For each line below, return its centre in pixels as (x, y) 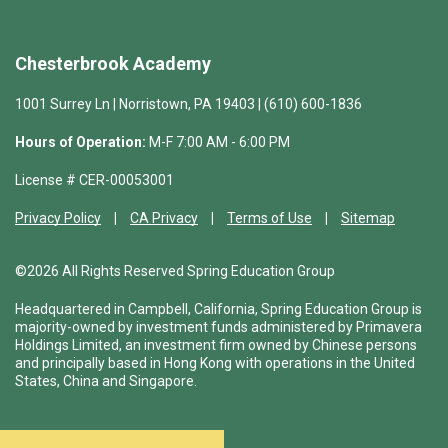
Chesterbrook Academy (113, 64)
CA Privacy (164, 218)
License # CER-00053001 (94, 180)
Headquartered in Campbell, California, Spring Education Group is (218, 309)
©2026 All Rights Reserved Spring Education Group (175, 271)
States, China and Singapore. (106, 381)
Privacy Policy (58, 218)
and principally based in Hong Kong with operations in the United (215, 363)
